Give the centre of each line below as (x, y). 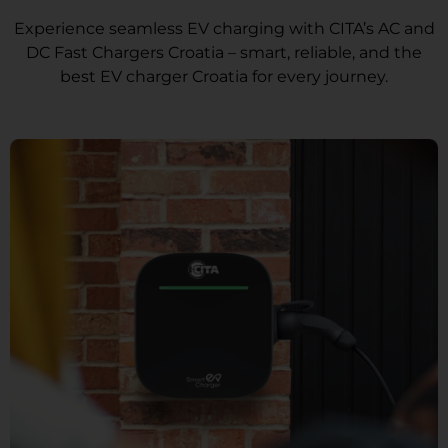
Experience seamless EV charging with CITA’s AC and (224, 28)
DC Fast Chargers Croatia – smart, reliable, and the (224, 52)
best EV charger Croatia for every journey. (224, 76)
